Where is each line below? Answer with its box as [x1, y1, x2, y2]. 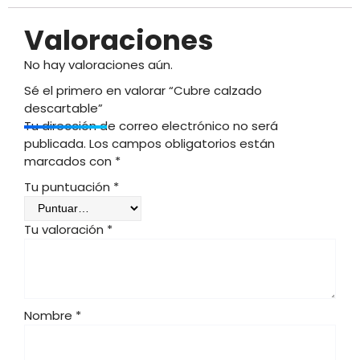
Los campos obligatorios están [89, 135, 275, 152]
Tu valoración [24, 221, 107, 238]
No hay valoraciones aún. [24, 56, 173, 73]
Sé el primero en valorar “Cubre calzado [24, 82, 262, 99]
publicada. [24, 135, 86, 152]
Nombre [24, 307, 76, 324]
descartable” [24, 100, 103, 117]
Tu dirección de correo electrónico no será [24, 117, 278, 134]
